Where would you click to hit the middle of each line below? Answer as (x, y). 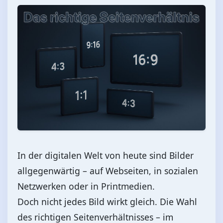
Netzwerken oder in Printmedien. (86, 186)
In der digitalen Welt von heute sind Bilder (106, 156)
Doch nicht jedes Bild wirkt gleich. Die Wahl (107, 202)
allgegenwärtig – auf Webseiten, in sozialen (108, 171)
